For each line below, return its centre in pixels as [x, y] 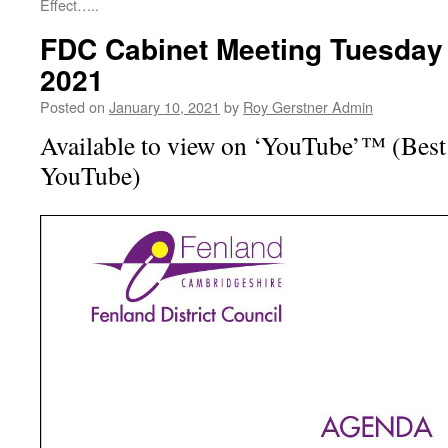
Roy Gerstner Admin [308, 106]
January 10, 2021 [164, 106]
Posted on [72, 106]
